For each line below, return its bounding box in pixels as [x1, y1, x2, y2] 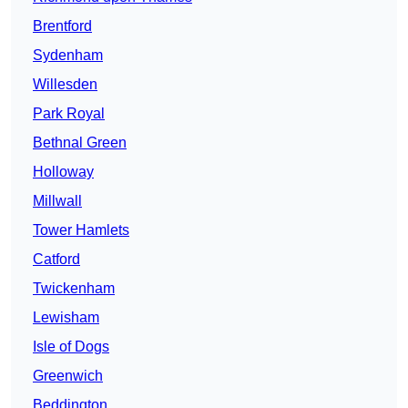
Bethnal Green [33, 135, 127, 151]
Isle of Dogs [33, 339, 109, 355]
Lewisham [33, 310, 99, 326]
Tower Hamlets [33, 222, 129, 239]
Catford [33, 251, 80, 268]
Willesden [33, 76, 97, 93]
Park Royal [33, 106, 105, 122]
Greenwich [33, 368, 103, 384]
